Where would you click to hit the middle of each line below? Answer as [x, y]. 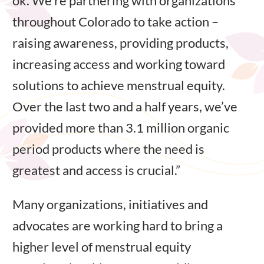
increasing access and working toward [119, 64]
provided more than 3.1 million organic [121, 127]
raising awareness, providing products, [121, 42]
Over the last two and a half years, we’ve [125, 106]
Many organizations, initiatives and [110, 204]
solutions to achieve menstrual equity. [119, 85]
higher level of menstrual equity [102, 246]
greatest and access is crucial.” [96, 170]
